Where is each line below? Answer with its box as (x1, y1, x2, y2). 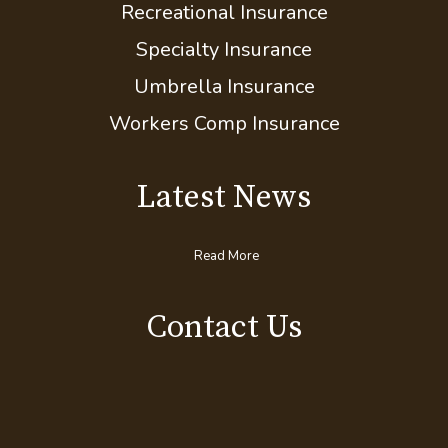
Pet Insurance (162, 57, 286, 85)
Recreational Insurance (120, 94, 328, 122)
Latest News (137, 273, 311, 314)
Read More (194, 342, 259, 361)
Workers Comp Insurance (108, 205, 340, 233)
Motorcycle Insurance (127, 20, 321, 48)
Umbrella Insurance (133, 168, 315, 196)
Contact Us (146, 403, 302, 444)
